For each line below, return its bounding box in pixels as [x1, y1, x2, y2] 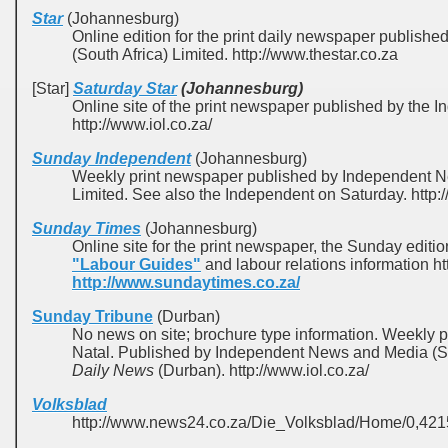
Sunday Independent [32, 150, 191, 167]
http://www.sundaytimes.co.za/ [72, 274, 300, 291]
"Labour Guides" [72, 256, 201, 273]
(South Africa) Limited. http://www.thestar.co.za [72, 46, 398, 63]
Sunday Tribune [32, 308, 153, 325]
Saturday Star [73, 80, 177, 97]
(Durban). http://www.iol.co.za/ [154, 362, 369, 379]
